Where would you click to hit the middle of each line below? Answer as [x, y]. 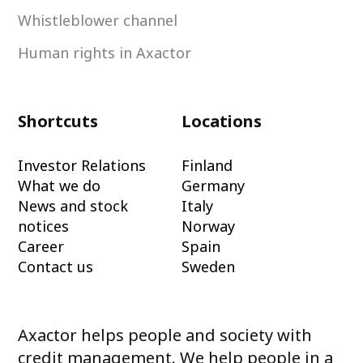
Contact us [56, 267]
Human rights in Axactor [105, 53]
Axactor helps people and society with [165, 335]
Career [41, 247]
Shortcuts [58, 122]
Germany [213, 186]
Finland [207, 166]
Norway [208, 226]
